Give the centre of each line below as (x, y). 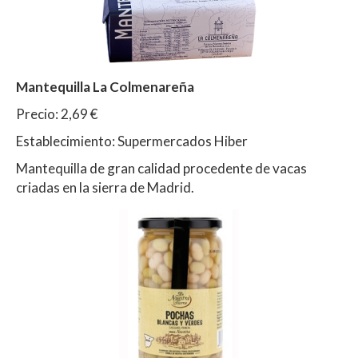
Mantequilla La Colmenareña (106, 86)
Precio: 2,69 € (57, 113)
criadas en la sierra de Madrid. (105, 187)
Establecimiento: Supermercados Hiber (132, 141)
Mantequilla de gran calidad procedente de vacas (161, 168)
